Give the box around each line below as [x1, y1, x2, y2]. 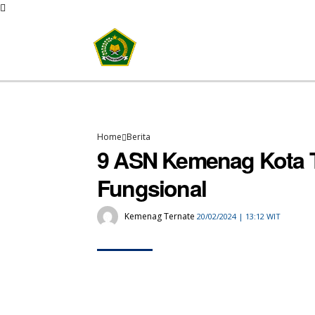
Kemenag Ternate [124, 210, 195, 222]
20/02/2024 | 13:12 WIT [197, 211, 281, 222]
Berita [127, 131, 150, 143]
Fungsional [97, 172, 206, 205]
